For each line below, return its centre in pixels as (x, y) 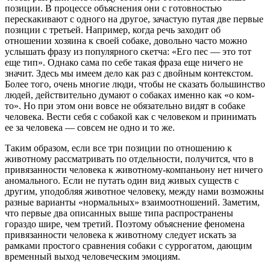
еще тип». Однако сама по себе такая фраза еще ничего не (124, 63)
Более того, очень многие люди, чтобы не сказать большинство (135, 84)
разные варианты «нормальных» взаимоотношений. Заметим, (132, 202)
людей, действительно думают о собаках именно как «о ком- (130, 95)
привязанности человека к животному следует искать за (121, 235)
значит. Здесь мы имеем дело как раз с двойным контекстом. (129, 74)
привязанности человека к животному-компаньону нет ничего (134, 170)
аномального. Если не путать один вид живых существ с (122, 181)
